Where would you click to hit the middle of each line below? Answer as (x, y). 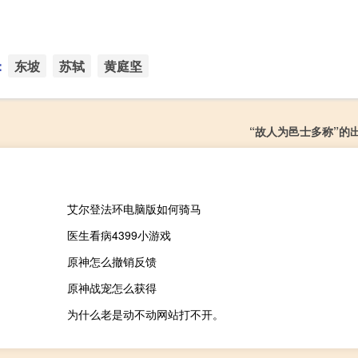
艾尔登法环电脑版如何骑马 (134, 209)
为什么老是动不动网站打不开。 (145, 314)
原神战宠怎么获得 (111, 288)
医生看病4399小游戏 (119, 235)
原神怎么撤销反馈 (111, 262)
